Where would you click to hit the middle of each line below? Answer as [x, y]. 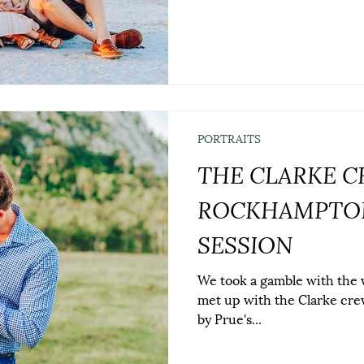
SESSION [245, 243]
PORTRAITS [229, 138]
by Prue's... [230, 318]
